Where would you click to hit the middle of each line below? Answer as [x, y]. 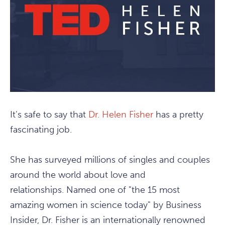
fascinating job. [41, 130]
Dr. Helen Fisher [121, 115]
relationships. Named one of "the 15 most [95, 190]
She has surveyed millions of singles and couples [110, 160]
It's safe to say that [49, 115]
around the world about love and [78, 175]
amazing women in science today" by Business [106, 205]
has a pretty [178, 115]
